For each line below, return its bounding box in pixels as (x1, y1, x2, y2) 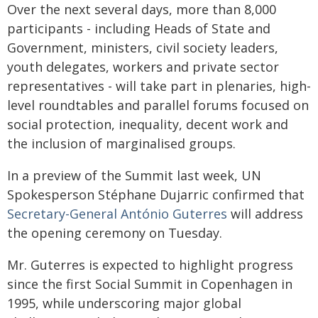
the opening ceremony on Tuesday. (7, 224, 222, 241)
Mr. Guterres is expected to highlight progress (7, 256, 293, 273)
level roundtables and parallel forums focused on (7, 97, 309, 114)
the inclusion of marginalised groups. (7, 135, 236, 152)
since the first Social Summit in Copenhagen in (7, 275, 292, 292)
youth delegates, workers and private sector (7, 58, 279, 75)
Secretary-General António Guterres (7, 205, 227, 222)
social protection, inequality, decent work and (7, 116, 288, 133)
